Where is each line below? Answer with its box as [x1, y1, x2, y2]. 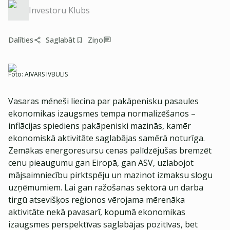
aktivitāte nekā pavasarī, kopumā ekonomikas [8, 206, 185, 218]
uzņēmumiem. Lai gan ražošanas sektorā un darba [8, 182, 203, 193]
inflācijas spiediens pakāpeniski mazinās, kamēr [8, 120, 191, 131]
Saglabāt [46, 35, 75, 45]
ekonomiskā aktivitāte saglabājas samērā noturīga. [8, 132, 205, 144]
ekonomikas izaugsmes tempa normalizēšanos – [8, 108, 196, 119]
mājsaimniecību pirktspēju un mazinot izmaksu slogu [8, 169, 213, 181]
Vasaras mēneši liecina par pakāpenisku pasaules [8, 95, 199, 107]
